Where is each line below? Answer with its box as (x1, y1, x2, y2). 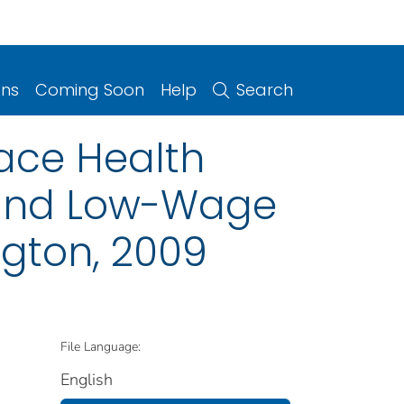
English (60, 368, 113, 390)
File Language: (60, 337, 141, 355)
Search (236, 78, 293, 101)
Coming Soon (35, 78, 144, 101)
